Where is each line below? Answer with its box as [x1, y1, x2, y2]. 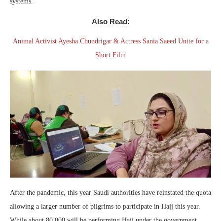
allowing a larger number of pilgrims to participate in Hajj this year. [10, 203, 200, 211]
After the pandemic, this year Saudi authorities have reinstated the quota [10, 189, 211, 197]
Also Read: [91, 17, 130, 26]
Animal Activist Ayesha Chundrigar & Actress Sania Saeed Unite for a [12, 37, 209, 45]
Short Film [95, 51, 126, 59]
